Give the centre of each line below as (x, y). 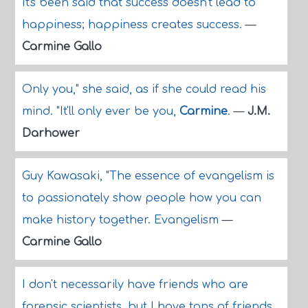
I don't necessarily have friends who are (135, 285)
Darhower (51, 133)
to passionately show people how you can (141, 198)
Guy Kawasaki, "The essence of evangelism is (148, 176)
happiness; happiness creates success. (133, 25)
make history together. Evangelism (122, 220)
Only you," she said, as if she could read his (144, 89)
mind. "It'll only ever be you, (100, 111)
